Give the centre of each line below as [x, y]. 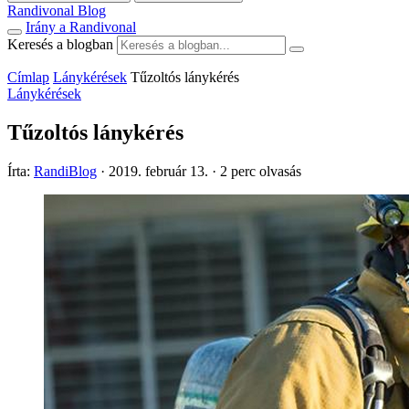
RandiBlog [65, 171]
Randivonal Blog [57, 10]
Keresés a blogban [60, 44]
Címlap [28, 77]
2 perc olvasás [261, 171]
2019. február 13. [158, 171]
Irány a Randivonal [81, 27]
